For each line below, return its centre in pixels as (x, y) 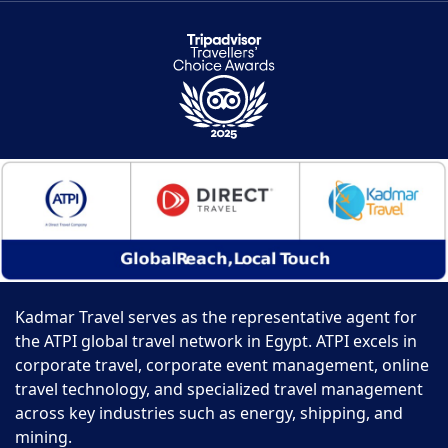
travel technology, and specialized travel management (219, 389)
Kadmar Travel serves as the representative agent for (216, 317)
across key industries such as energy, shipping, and (209, 413)
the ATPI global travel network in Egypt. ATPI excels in (216, 341)
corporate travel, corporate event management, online (222, 365)
